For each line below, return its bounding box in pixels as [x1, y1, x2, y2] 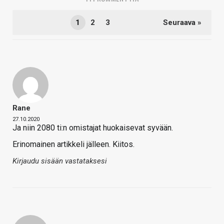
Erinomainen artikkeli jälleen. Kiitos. [12, 139, 134, 149]
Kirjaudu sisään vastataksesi [12, 156, 107, 166]
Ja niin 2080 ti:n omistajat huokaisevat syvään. [12, 123, 175, 133]
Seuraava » [163, 18, 201, 27]
